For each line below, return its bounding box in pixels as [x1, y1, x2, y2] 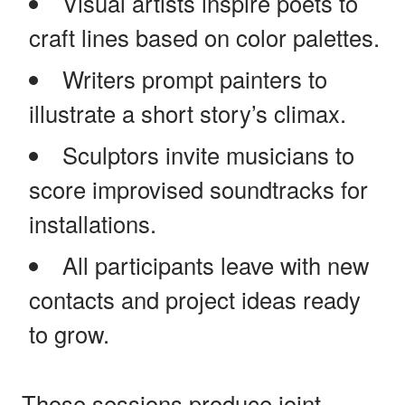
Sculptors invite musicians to [61, 137, 354, 171]
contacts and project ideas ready [29, 282, 361, 316]
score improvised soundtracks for [29, 172, 368, 205]
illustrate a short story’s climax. [29, 96, 346, 129]
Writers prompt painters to [61, 61, 327, 95]
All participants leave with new [61, 248, 369, 281]
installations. [29, 206, 156, 240]
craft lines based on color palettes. [29, 20, 380, 53]
